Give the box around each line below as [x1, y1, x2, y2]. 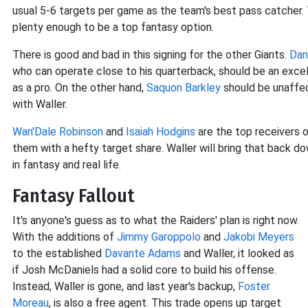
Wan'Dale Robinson [12, 125, 103, 138]
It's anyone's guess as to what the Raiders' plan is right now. [12, 214, 299, 227]
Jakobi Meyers [223, 230, 294, 243]
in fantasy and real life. [12, 158, 121, 171]
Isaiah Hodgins [126, 125, 195, 138]
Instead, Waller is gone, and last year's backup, [12, 280, 238, 293]
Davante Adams [104, 247, 181, 260]
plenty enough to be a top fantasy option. [12, 21, 214, 34]
